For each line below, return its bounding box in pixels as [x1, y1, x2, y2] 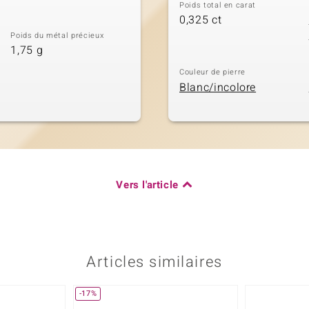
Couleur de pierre [179, 66, 246, 78]
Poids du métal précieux [10, 29, 104, 41]
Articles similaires [86, 250, 223, 273]
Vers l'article [116, 177, 179, 192]
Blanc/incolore [179, 79, 257, 96]
